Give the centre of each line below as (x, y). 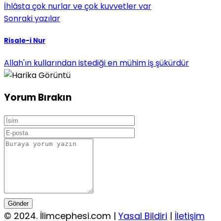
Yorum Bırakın (38, 98)
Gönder (18, 204)
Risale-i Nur (25, 40)
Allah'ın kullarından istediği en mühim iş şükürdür (96, 63)
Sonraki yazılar (32, 19)
